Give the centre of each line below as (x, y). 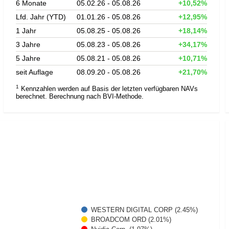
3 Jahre (28, 44)
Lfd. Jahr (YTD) (41, 17)
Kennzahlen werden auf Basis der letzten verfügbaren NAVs (108, 88)
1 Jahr (26, 30)
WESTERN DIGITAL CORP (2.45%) (144, 210)
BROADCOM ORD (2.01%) (131, 220)
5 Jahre (28, 58)
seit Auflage (34, 72)
